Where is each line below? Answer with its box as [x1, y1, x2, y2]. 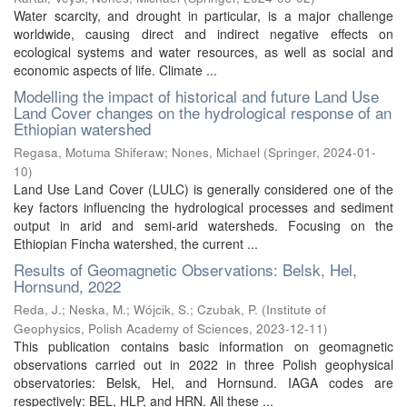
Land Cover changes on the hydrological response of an [14, 101, 392, 124]
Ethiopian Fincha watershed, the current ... [14, 234, 258, 253]
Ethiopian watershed [14, 117, 151, 140]
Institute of [266, 301, 326, 318]
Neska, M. [69, 301, 126, 318]
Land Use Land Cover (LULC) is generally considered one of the [14, 180, 393, 198]
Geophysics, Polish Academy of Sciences [14, 320, 249, 337]
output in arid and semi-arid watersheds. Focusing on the [14, 216, 393, 234]
